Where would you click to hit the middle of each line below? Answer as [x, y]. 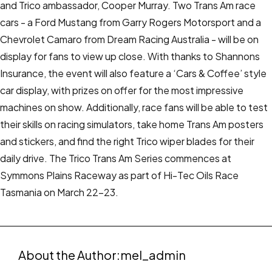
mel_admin [153, 254]
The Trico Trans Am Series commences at [140, 158]
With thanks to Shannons [204, 56]
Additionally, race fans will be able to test [177, 107]
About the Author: [69, 254]
